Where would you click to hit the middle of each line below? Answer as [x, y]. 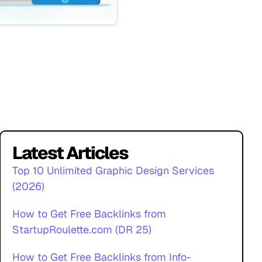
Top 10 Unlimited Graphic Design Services [113, 170]
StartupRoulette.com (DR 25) [82, 230]
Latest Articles [70, 153]
